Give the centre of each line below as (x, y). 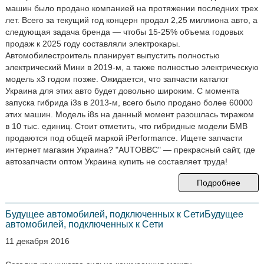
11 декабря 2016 (37, 241)
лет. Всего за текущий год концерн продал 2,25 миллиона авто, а (131, 20)
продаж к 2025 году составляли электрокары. (93, 44)
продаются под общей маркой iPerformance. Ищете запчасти (124, 138)
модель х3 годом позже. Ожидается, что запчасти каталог (117, 79)
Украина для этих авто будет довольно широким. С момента (122, 91)
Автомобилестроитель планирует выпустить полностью (112, 55)
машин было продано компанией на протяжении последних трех (131, 8)
